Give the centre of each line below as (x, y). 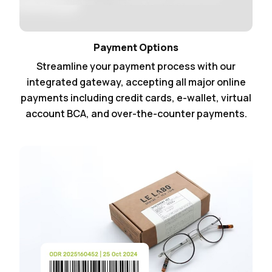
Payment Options (136, 48)
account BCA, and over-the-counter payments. (136, 114)
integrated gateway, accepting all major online (136, 82)
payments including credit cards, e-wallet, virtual (136, 98)
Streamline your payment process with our (136, 66)
